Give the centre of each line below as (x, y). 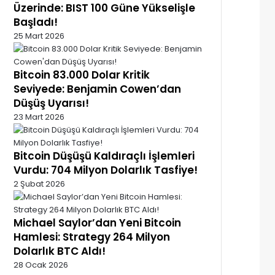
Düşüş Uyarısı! (51, 103)
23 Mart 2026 (39, 117)
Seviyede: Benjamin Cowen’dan (97, 89)
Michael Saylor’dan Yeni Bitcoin (97, 223)
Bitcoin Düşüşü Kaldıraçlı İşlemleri (104, 156)
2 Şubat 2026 (39, 184)
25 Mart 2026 (39, 36)
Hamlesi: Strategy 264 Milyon (92, 237)
